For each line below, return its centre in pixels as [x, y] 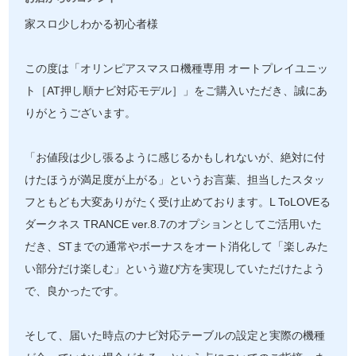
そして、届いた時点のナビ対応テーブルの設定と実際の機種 [175, 336]
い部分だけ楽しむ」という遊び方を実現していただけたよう [175, 269]
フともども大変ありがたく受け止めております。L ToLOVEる [178, 202]
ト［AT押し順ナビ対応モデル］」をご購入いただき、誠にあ [176, 91]
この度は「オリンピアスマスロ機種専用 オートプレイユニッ [177, 69]
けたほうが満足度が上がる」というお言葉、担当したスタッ [175, 180]
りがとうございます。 [81, 113]
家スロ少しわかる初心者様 [92, 24]
